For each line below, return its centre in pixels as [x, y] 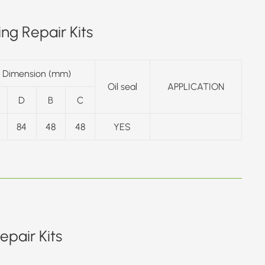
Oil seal [122, 86]
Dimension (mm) [36, 73]
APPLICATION [195, 86]
